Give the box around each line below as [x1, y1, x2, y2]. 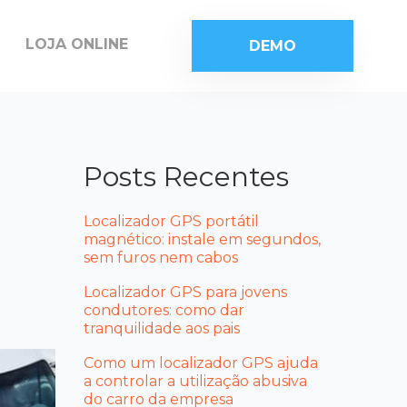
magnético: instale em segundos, [84, 230, 321, 248]
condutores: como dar [84, 301, 244, 319]
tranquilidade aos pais [84, 319, 240, 337]
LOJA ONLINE [25, 35, 128, 53]
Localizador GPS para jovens [84, 283, 287, 301]
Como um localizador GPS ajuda [84, 353, 318, 372]
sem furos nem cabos [84, 248, 238, 266]
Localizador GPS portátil [84, 212, 259, 230]
